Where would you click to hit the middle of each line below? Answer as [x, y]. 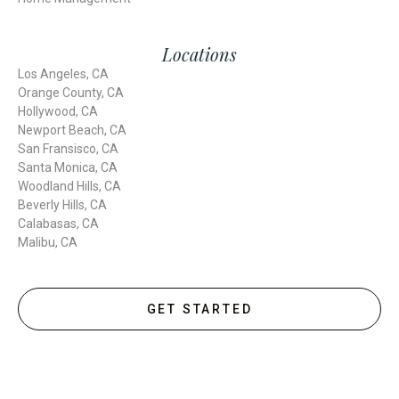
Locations [199, 53]
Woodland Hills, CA [69, 186]
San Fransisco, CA [68, 148]
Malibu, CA [48, 242]
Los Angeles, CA [63, 73]
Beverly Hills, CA [62, 204]
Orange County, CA [71, 92]
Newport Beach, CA [72, 130]
